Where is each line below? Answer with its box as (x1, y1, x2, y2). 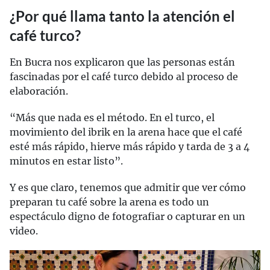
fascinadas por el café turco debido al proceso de (10, 71, 238, 83)
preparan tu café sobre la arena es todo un (10, 196, 209, 209)
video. (10, 225, 38, 237)
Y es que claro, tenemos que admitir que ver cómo (10, 181, 246, 194)
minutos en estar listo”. (10, 155, 123, 168)
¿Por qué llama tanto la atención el (10, 7, 235, 25)
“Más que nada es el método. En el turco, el (10, 111, 215, 124)
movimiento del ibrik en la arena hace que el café (10, 126, 242, 139)
